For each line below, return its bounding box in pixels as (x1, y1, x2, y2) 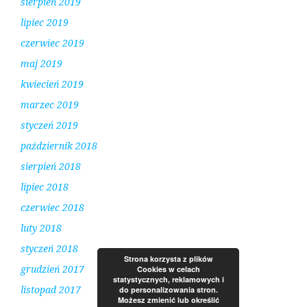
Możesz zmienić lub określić (117, 295, 219, 305)
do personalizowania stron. (119, 284, 218, 295)
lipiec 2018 (21, 180, 69, 194)
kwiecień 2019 (21, 77, 84, 91)
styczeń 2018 (21, 242, 78, 256)
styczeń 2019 (21, 119, 78, 132)
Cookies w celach (136, 264, 200, 274)
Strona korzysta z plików (123, 254, 213, 264)
